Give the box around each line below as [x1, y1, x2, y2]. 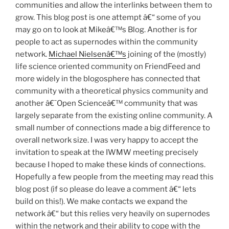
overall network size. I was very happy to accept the [15, 135, 198, 145]
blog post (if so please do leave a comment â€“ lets [15, 185, 196, 194]
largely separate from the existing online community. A [15, 111, 213, 121]
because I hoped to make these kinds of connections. [15, 160, 205, 170]
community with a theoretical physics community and [15, 86, 208, 96]
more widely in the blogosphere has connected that [15, 74, 200, 84]
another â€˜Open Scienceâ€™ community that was [15, 99, 198, 108]
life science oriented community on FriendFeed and [15, 62, 200, 72]
